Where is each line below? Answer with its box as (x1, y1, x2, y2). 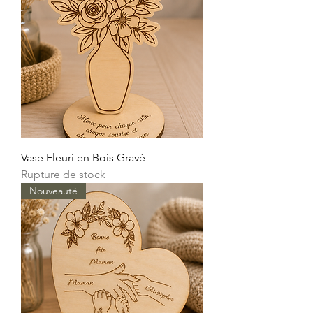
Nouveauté (29, 184, 78, 197)
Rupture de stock (21, 168, 105, 181)
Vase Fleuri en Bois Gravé (21, 151, 145, 164)
